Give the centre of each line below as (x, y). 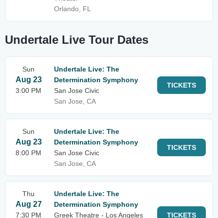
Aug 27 (28, 204)
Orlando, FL (73, 9)
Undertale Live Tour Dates (77, 40)
